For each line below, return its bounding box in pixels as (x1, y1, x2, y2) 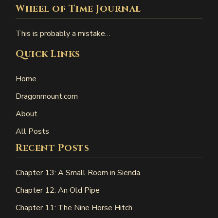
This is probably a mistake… (16, 28, 110, 39)
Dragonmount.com (16, 91, 78, 102)
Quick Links (16, 47, 80, 60)
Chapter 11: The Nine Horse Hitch (16, 202, 132, 213)
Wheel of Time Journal (16, 2, 141, 15)
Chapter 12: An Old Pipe (16, 184, 100, 196)
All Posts (16, 126, 49, 137)
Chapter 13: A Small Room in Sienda (16, 167, 140, 178)
